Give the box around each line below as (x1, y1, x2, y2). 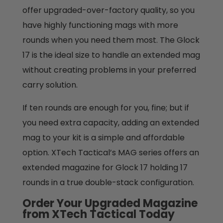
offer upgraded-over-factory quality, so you (22, 4, 195, 16)
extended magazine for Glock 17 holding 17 (22, 162, 188, 174)
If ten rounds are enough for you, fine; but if (22, 102, 189, 114)
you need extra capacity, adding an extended (22, 117, 199, 129)
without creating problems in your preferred (22, 64, 196, 76)
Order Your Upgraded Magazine (22, 196, 198, 212)
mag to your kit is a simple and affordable (22, 132, 185, 144)
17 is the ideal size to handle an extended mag (22, 49, 200, 61)
